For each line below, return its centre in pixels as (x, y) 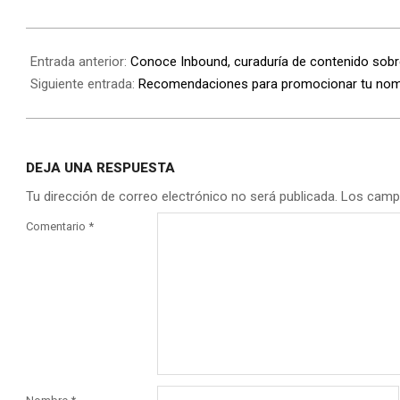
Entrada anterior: (80, 62)
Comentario (57, 227)
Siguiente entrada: (84, 84)
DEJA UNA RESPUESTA (100, 168)
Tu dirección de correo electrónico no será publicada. (182, 197)
